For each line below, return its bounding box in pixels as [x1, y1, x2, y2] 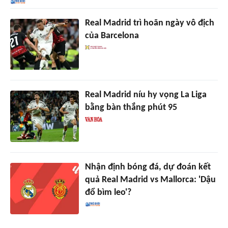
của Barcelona [84, 31, 139, 41]
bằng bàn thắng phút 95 [84, 103, 177, 113]
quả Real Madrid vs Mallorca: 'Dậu [84, 175, 216, 185]
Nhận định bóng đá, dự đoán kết [84, 162, 211, 173]
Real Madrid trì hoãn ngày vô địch [84, 18, 214, 28]
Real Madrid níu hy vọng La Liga [84, 90, 207, 100]
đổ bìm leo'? [84, 188, 131, 198]
